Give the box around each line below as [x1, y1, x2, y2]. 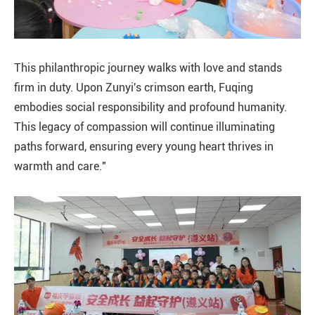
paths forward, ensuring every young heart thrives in [14, 140, 274, 153]
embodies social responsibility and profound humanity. [14, 101, 287, 114]
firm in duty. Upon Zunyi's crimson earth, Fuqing [14, 81, 253, 94]
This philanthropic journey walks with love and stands [14, 61, 282, 75]
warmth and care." [14, 160, 106, 173]
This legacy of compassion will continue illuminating [14, 120, 275, 134]
